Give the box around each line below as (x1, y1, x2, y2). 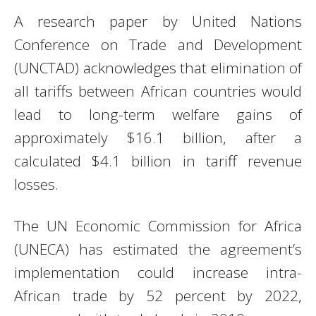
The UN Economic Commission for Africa (14, 215, 302, 236)
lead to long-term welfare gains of (14, 104, 302, 124)
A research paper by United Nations (14, 11, 302, 31)
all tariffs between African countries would (14, 80, 302, 101)
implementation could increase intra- (14, 262, 302, 282)
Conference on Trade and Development (14, 34, 302, 54)
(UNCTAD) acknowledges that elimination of (14, 57, 302, 78)
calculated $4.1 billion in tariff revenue (14, 150, 302, 171)
